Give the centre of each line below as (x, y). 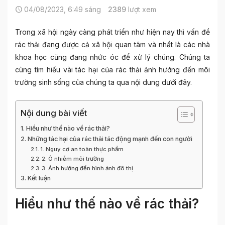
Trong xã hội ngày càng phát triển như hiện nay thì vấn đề (113, 32)
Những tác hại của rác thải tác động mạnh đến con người (110, 139)
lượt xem (141, 9)
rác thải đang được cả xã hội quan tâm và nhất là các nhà (113, 44)
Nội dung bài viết (54, 113)
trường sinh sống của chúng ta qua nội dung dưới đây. (103, 82)
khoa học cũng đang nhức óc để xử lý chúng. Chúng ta (113, 57)
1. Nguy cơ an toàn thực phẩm (82, 149)
